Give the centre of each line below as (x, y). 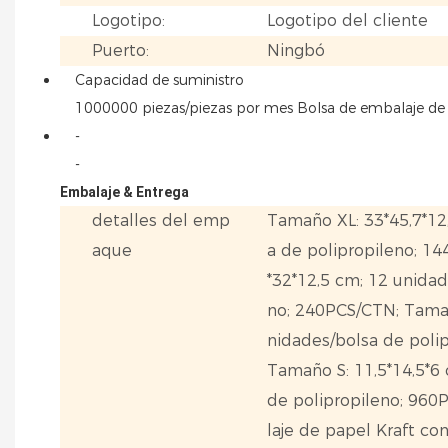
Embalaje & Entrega (124, 191)
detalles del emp (161, 220)
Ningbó (296, 50)
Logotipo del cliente (348, 20)
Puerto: (121, 50)
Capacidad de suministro (159, 79)
